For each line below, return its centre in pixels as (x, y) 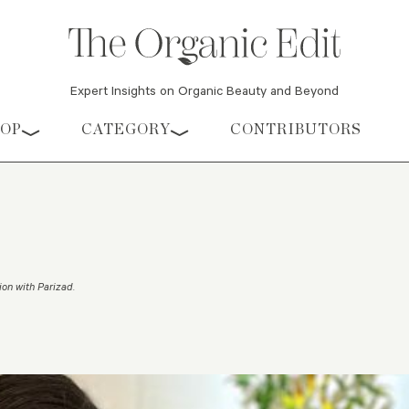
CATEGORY (126, 130)
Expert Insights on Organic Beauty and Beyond (204, 90)
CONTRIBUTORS (296, 130)
